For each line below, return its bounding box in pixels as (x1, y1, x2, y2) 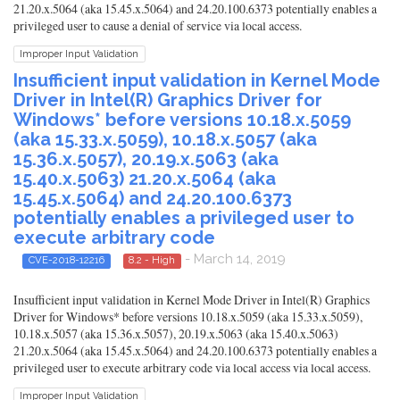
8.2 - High (129, 254, 176, 267)
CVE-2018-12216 (28, 254, 104, 267)
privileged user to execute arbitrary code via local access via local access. (13, 358, 371, 376)
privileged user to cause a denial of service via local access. (13, 17, 302, 35)
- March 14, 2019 (181, 251, 286, 268)
